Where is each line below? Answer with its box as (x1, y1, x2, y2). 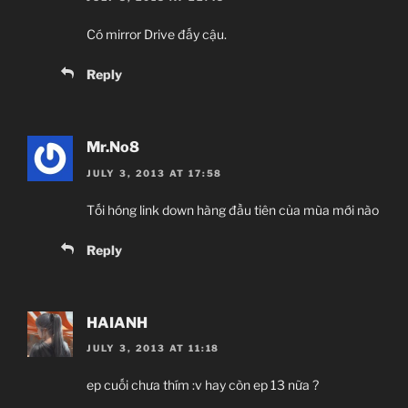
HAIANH (87, 313, 148, 331)
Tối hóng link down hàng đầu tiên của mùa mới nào (87, 201, 379, 218)
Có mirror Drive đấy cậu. (87, 26, 227, 43)
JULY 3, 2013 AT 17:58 (87, 167, 223, 178)
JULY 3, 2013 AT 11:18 (87, 342, 220, 354)
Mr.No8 (87, 138, 139, 157)
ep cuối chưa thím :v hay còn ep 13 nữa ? (87, 377, 319, 393)
